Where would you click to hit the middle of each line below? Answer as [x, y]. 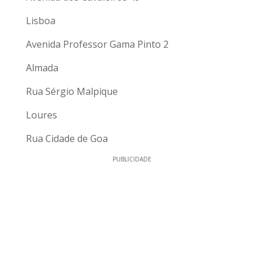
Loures [42, 115]
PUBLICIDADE [132, 159]
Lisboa [41, 21]
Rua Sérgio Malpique [72, 92]
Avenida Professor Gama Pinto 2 [97, 44]
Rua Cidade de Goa [67, 139]
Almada [42, 68]
